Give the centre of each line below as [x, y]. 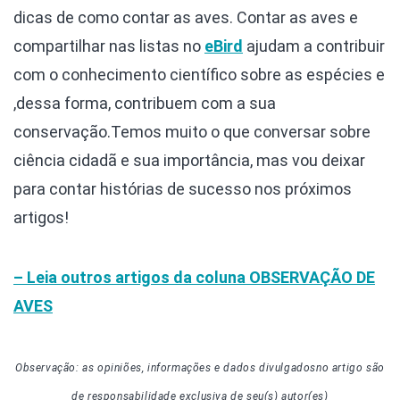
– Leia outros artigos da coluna [131, 277]
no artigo [342, 367]
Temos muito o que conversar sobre [241, 131]
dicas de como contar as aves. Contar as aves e [186, 17]
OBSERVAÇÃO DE [312, 277]
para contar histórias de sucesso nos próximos [183, 188]
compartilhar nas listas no [109, 46]
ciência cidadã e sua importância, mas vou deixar [189, 160]
